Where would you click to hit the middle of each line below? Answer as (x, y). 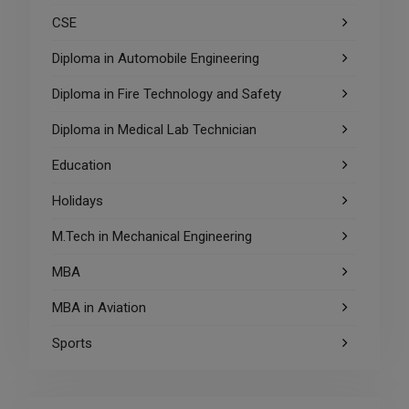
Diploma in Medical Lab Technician (154, 129)
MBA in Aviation (99, 307)
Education (81, 165)
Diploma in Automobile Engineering (155, 58)
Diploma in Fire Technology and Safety (166, 94)
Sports (72, 343)
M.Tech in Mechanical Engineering (152, 236)
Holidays (77, 200)
